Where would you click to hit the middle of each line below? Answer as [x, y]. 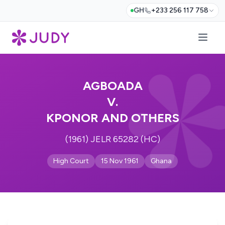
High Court [71, 161]
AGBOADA [113, 86]
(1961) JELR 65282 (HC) [113, 139]
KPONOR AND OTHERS [113, 118]
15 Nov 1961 [120, 161]
